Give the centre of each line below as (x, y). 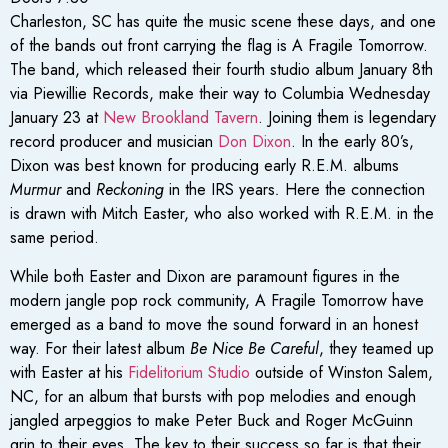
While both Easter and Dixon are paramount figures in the (205, 276)
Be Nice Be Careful (254, 348)
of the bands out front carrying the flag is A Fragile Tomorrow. (219, 46)
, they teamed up (376, 348)
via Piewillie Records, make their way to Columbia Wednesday (220, 94)
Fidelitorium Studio (189, 372)
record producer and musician (114, 142)
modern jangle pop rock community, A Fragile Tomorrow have (217, 300)
